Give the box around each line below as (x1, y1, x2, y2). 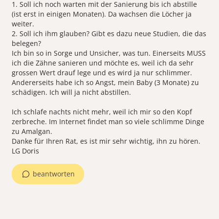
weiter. (12, 19, 34, 29)
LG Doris (12, 146, 39, 156)
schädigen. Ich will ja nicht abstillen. (12, 88, 131, 97)
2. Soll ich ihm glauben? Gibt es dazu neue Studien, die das (12, 29, 206, 39)
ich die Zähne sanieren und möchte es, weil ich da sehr (12, 58, 194, 68)
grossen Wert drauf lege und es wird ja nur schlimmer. (12, 68, 192, 78)
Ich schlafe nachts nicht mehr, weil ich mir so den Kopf (12, 107, 192, 117)
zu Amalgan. (12, 127, 52, 136)
